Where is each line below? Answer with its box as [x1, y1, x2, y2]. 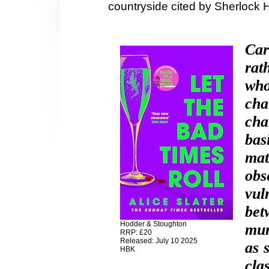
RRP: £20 [120, 228, 152, 237]
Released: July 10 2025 [120, 237, 198, 246]
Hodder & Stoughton [120, 220, 187, 229]
